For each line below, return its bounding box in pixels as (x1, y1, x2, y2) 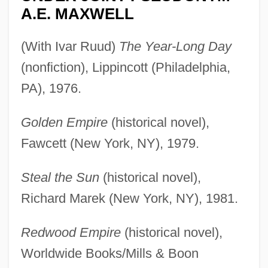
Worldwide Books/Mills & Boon (20, 245, 199, 261)
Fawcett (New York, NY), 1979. (20, 135, 199, 151)
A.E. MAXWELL (20, 5, 134, 22)
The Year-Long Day (118, 38, 232, 54)
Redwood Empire (20, 224, 121, 240)
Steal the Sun (20, 169, 99, 185)
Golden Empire (20, 114, 108, 130)
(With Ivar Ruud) (20, 38, 119, 54)
